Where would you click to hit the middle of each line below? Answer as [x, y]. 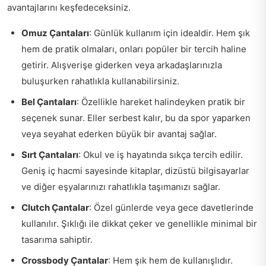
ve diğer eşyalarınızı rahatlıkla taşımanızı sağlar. [121, 186]
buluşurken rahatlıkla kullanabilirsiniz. [100, 81]
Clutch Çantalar [55, 207]
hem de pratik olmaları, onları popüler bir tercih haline [134, 49]
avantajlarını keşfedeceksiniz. [69, 7]
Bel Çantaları [49, 102]
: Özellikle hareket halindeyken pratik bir [161, 102]
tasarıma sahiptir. [57, 239]
